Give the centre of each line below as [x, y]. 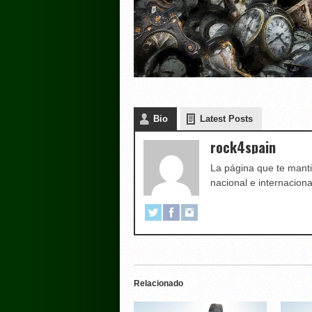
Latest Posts [226, 119]
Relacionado [158, 284]
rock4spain [243, 147]
